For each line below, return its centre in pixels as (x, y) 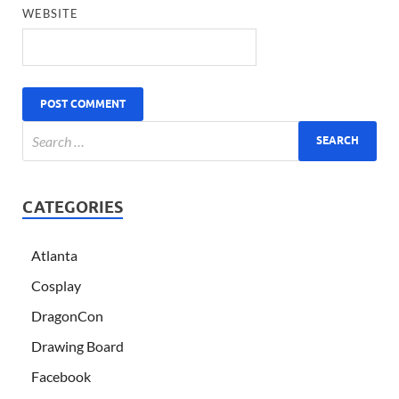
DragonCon (67, 315)
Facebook (61, 376)
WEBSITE (51, 14)
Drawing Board (77, 346)
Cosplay (56, 285)
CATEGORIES (73, 207)
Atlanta (54, 255)
